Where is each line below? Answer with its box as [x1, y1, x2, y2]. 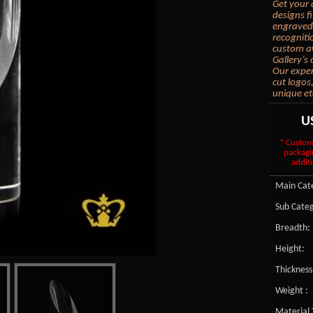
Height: [275, 243, 305, 254]
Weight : [275, 285, 308, 296]
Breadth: [275, 222, 310, 233]
